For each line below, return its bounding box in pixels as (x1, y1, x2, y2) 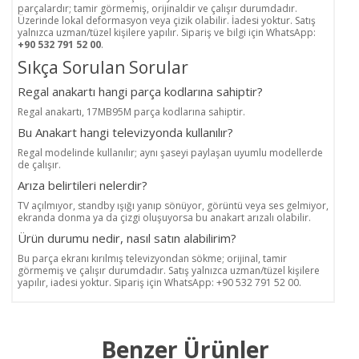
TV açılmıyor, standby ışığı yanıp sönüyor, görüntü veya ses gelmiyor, (18, 199, 329, 213)
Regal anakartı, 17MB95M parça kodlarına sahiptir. (18, 105, 245, 119)
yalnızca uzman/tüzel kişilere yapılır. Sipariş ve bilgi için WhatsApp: (18, 26, 316, 40)
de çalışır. (18, 158, 61, 172)
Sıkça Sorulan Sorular (18, 56, 188, 79)
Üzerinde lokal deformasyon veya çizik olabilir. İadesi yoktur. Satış (18, 14, 316, 28)
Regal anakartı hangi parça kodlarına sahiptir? (18, 83, 263, 100)
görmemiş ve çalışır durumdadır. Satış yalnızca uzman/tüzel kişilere (18, 264, 320, 278)
